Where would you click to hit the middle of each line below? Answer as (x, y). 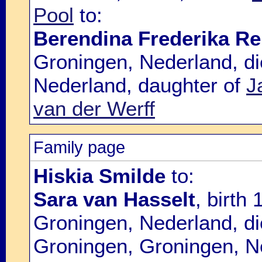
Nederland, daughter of (140, 85)
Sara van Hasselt (114, 199)
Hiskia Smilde (99, 176)
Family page (79, 147)
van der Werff (94, 108)
